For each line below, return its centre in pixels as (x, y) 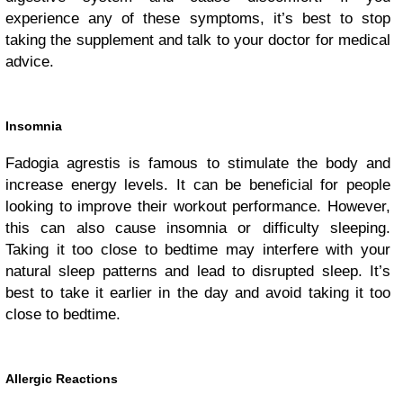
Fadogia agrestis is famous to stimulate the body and (198, 164)
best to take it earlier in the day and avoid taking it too (198, 293)
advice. (30, 62)
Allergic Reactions (62, 379)
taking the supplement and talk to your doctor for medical (198, 40)
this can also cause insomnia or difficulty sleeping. (198, 228)
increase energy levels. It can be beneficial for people (198, 185)
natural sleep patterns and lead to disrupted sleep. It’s (198, 272)
